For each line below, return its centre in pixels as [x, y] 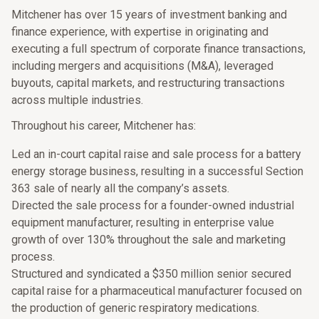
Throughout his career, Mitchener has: [104, 126]
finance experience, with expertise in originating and [140, 32]
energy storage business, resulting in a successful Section [157, 171]
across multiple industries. [77, 100]
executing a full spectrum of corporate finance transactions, [158, 49]
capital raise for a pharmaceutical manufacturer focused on [157, 291]
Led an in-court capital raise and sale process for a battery [156, 154]
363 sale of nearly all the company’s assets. [120, 188]
